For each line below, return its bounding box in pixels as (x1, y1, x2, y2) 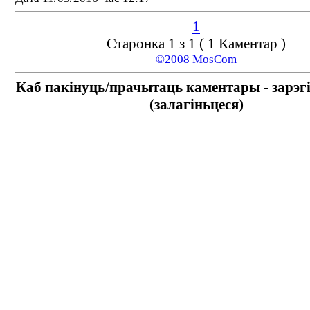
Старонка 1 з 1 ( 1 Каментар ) (107, 35, 286, 52)
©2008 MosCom (156, 53, 237, 66)
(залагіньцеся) (149, 96, 244, 113)
